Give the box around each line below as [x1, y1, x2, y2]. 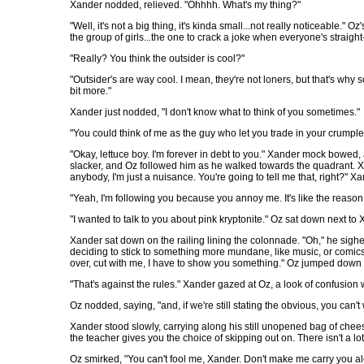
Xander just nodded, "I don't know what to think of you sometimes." [70, 106, 360, 118]
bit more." [70, 85, 111, 97]
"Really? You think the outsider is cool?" [70, 53, 245, 64]
